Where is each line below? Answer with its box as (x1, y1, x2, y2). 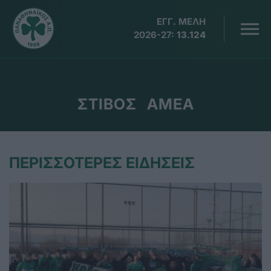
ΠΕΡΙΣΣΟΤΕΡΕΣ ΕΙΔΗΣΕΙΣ (9, 154, 195, 172)
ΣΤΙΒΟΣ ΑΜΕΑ (77, 95, 194, 113)
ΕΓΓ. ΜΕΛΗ (157, 16, 206, 27)
